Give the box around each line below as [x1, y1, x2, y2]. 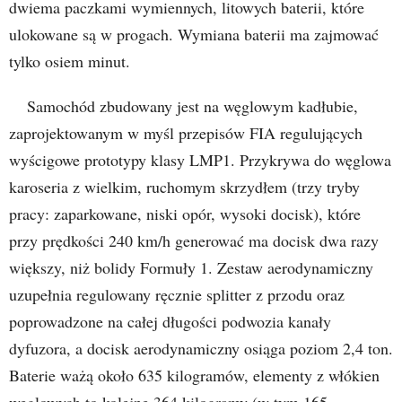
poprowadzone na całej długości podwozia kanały [9, 310, 331, 332]
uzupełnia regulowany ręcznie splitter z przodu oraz [9, 283, 345, 305]
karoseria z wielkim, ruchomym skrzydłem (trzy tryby [9, 175, 360, 197]
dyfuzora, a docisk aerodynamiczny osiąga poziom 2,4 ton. [9, 336, 393, 359]
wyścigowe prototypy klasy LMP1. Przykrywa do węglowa [9, 148, 391, 170]
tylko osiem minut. [9, 49, 130, 72]
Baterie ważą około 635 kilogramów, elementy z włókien [9, 363, 380, 386]
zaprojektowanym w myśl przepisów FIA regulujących [9, 121, 363, 144]
